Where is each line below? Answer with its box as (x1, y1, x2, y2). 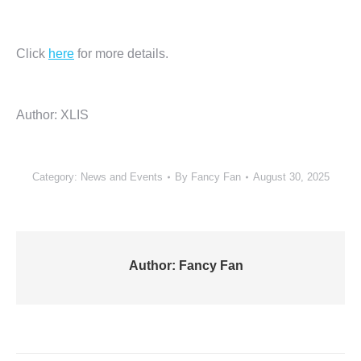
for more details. (74, 47, 168, 61)
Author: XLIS (16, 108, 89, 122)
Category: (31, 171, 81, 184)
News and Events (80, 171, 163, 184)
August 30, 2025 (252, 171, 330, 184)
